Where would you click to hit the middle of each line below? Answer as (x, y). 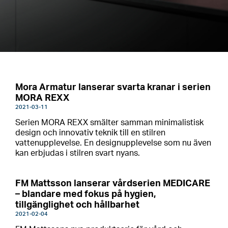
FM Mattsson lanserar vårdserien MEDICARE (113, 184)
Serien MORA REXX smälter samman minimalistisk (109, 123)
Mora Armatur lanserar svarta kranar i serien (113, 88)
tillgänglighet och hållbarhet (77, 205)
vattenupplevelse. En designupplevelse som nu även (113, 143)
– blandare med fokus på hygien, (85, 194)
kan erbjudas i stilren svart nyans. (78, 153)
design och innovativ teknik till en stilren (90, 133)
